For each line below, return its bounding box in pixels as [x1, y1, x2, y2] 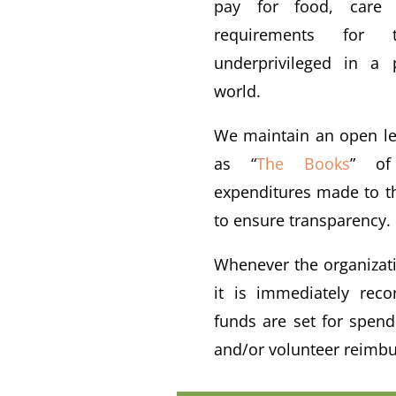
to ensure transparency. [213, 209, 391, 231]
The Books [256, 152, 351, 174]
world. [213, 80, 261, 102]
